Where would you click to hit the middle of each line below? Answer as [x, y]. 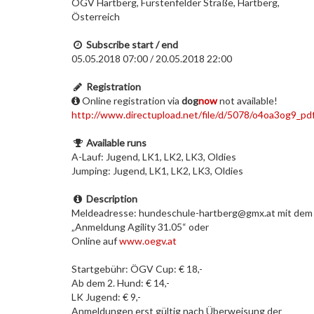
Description [112, 199]
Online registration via [131, 101]
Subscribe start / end [132, 45]
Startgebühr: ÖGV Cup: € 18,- [137, 269]
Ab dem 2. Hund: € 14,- [121, 283]
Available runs [116, 143]
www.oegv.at [148, 241]
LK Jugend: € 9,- [106, 297]
